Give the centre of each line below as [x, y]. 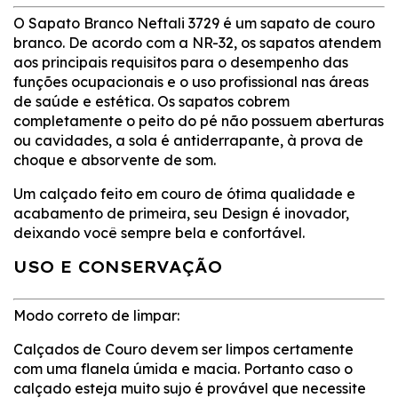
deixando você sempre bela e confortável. [159, 232]
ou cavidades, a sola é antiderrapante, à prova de [188, 140]
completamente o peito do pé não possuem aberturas [199, 120]
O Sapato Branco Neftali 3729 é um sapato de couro [194, 23]
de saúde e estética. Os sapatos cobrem [151, 101]
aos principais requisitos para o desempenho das [181, 62]
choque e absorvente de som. [115, 159]
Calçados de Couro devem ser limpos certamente [183, 349]
